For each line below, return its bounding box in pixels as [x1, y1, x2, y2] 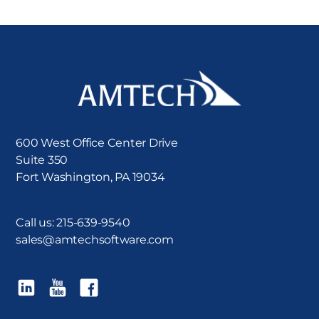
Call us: [16, 215, 57, 229]
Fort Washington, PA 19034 [16, 169, 165, 184]
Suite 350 [16, 152, 68, 167]
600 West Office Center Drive [16, 135, 178, 150]
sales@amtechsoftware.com [16, 232, 174, 246]
